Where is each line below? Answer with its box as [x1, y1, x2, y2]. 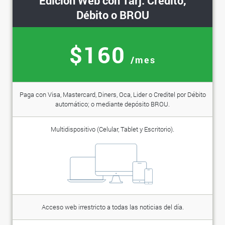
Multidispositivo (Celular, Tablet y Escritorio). [51, 125, 174, 133]
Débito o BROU [76, 7, 149, 22]
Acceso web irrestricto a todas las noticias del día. [41, 203, 184, 211]
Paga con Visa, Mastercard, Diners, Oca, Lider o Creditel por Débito [19, 90, 206, 98]
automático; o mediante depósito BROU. [55, 99, 170, 108]
